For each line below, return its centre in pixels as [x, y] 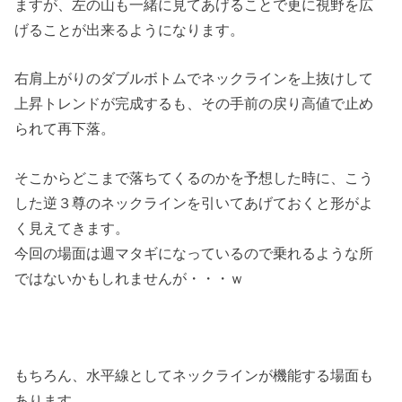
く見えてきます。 [72, 227]
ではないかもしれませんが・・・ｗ [130, 278]
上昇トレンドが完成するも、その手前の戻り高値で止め [194, 104]
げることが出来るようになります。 [130, 29]
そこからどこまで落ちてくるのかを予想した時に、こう [194, 177]
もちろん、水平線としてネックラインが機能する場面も [194, 376]
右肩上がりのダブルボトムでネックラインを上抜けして [194, 79]
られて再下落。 [65, 129]
